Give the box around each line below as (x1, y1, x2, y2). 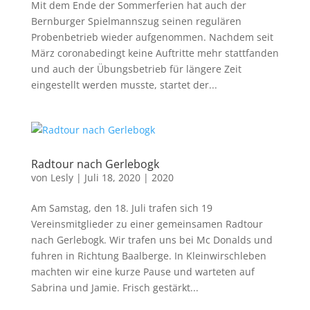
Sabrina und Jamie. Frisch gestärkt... (30, 281, 199, 294)
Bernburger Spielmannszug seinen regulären (30, 15, 241, 28)
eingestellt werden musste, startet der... (30, 78, 217, 91)
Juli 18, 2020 (84, 171, 140, 184)
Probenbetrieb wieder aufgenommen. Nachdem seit (30, 30, 273, 44)
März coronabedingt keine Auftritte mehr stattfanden (30, 46, 279, 60)
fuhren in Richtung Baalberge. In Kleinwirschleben (30, 249, 266, 262)
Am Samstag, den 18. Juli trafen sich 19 (30, 201, 212, 215)
